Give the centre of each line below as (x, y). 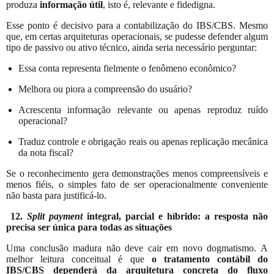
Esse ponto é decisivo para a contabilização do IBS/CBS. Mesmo (137, 25)
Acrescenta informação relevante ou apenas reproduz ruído (143, 109)
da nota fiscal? (46, 152)
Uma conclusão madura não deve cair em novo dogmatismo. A (137, 248)
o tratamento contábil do (209, 259)
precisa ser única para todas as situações (89, 227)
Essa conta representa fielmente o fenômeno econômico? (127, 68)
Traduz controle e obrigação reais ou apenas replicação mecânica (143, 141)
